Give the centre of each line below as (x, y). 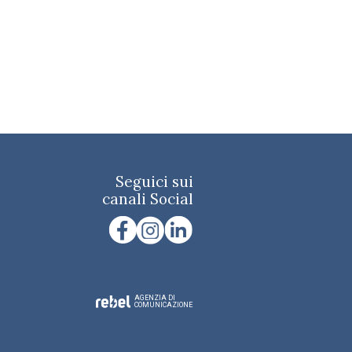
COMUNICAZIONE (164, 304)
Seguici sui (155, 181)
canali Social (148, 198)
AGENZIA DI (155, 297)
